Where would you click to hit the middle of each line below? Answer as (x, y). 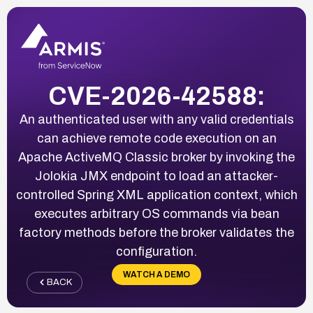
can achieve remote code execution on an (156, 138)
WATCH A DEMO (156, 274)
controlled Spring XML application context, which (156, 195)
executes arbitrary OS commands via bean (156, 213)
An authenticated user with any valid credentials (156, 119)
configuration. (156, 251)
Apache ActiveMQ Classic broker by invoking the (156, 157)
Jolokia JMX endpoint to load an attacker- (156, 176)
